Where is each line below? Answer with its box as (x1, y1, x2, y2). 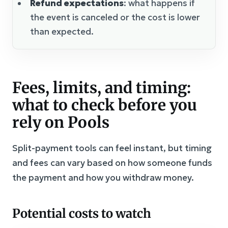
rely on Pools (12, 112, 109, 132)
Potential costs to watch (12, 205, 151, 221)
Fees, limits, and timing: (12, 77, 191, 97)
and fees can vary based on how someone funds (12, 157, 212, 168)
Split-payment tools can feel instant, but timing (12, 142, 212, 154)
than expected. (30, 25, 94, 37)
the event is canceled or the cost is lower (30, 11, 200, 23)
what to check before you (12, 95, 197, 115)
